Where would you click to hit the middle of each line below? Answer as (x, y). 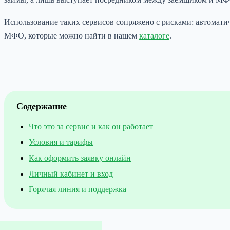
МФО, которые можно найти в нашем (72, 35)
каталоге (154, 35)
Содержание (42, 106)
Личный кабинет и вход (71, 174)
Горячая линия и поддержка (78, 189)
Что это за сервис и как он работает (91, 126)
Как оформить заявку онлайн (80, 158)
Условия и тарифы (61, 142)
